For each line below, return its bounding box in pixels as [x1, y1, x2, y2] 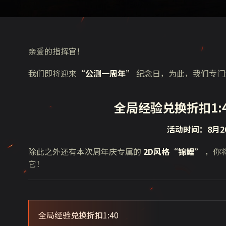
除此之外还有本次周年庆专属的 [28, 145, 143, 157]
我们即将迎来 [28, 67, 77, 79]
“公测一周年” [77, 67, 134, 79]
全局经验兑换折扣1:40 [38, 209, 119, 221]
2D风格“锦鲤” [143, 145, 203, 157]
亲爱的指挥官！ [28, 45, 85, 57]
